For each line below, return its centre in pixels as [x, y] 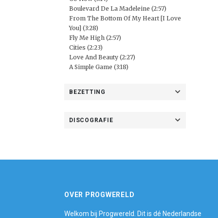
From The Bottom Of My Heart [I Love [125, 18]
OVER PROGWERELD [100, 195]
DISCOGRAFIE [91, 120]
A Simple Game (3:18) [99, 67]
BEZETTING [87, 92]
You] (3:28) [84, 28]
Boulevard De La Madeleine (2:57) [118, 9]
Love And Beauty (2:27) [102, 57]
